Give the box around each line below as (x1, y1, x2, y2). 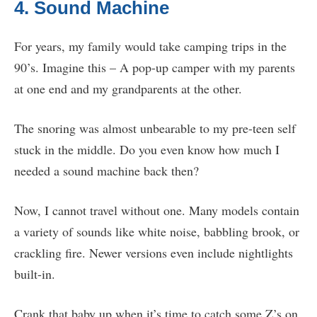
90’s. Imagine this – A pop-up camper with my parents (14, 59, 295, 76)
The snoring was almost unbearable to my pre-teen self (14, 120, 296, 137)
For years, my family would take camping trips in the (14, 38, 287, 55)
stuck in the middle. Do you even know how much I (14, 141, 279, 158)
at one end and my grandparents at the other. (14, 80, 242, 98)
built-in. (14, 265, 55, 283)
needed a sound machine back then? (14, 162, 203, 180)
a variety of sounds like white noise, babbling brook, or (14, 223, 299, 241)
